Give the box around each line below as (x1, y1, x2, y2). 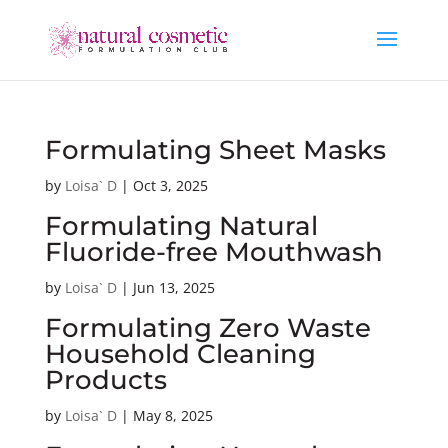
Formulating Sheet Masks (44, 134, 386, 166)
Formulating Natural (44, 210, 318, 242)
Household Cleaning (44, 338, 316, 370)
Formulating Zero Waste (44, 312, 371, 344)
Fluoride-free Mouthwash (44, 236, 383, 268)
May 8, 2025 (132, 406, 213, 425)
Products (44, 364, 167, 396)
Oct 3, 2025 (132, 176, 208, 195)
